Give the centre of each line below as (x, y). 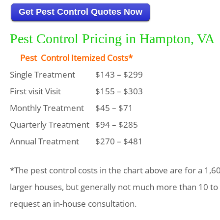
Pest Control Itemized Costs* (76, 58)
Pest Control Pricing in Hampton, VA (112, 39)
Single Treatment (42, 74)
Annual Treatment (44, 141)
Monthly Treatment (47, 108)
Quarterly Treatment (50, 124)
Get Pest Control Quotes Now (81, 12)
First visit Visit (35, 91)
